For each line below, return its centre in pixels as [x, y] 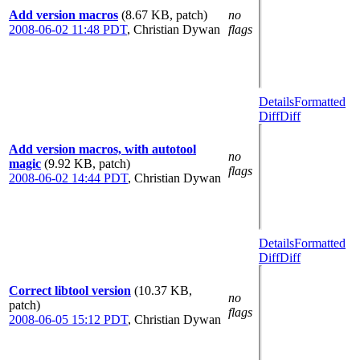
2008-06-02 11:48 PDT [68, 29]
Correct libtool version [70, 290]
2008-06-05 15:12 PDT [68, 319]
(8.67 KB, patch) [164, 14]
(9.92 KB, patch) [87, 163]
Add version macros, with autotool [102, 149]
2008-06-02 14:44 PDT [68, 178]
